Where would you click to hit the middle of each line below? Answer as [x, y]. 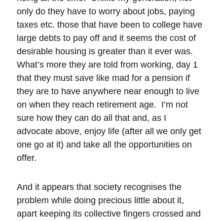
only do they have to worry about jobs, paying [106, 12]
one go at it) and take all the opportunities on [105, 145]
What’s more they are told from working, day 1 [108, 65]
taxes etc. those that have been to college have [110, 25]
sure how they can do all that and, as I [92, 118]
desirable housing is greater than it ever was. [106, 52]
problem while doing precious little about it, [101, 200]
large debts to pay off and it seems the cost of [107, 38]
